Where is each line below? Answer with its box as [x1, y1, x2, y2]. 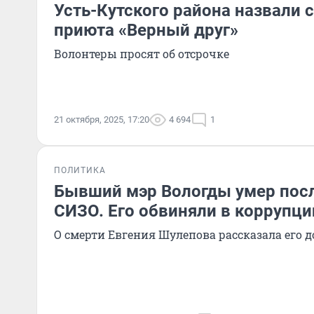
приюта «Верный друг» [54, 20, 238, 40]
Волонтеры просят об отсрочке [54, 46, 229, 61]
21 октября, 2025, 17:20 [54, 114, 149, 125]
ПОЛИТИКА [54, 165, 106, 175]
